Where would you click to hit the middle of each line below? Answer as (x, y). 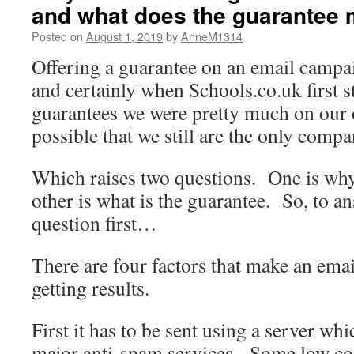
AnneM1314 (212, 36)
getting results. (90, 288)
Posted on (57, 36)
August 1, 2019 (124, 36)
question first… (94, 223)
